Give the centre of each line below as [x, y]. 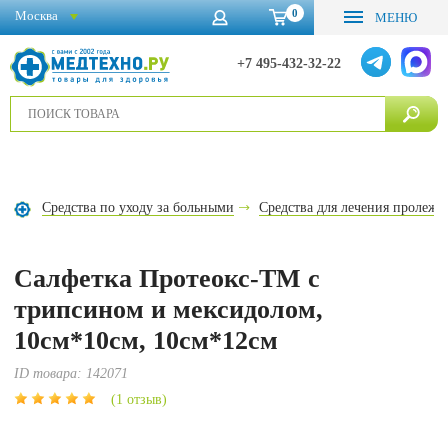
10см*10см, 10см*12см [146, 340]
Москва [36, 15]
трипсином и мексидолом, [169, 309]
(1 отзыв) [139, 399]
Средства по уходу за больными [138, 207]
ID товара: [50, 373]
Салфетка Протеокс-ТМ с [167, 278]
